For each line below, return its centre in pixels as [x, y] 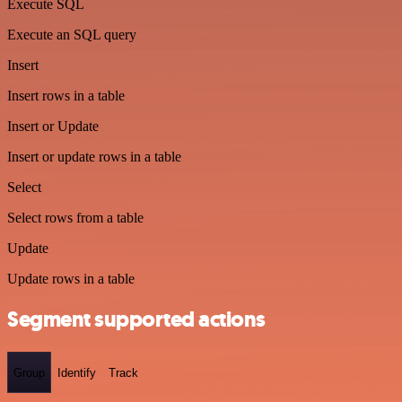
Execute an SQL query [72, 35]
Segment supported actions [136, 320]
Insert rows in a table [66, 96]
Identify [77, 372]
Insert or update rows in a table [94, 157]
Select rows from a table [75, 218]
